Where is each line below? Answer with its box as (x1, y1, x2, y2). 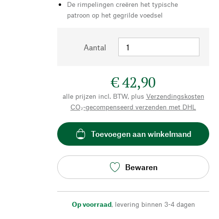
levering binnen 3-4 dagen (114, 199, 195, 208)
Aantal (84, 42, 106, 52)
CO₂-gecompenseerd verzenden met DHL (70, 102, 196, 111)
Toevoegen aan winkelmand (90, 129, 192, 139)
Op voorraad (71, 199, 111, 208)
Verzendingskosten (146, 91, 204, 100)
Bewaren (125, 162, 157, 172)
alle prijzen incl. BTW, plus (62, 91, 144, 100)
